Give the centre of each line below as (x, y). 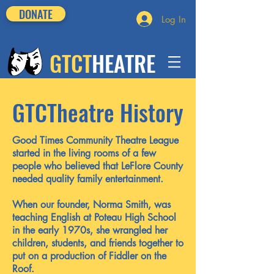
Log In (174, 19)
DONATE (36, 14)
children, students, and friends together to (98, 243)
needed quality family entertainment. (88, 179)
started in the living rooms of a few (84, 153)
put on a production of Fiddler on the (89, 256)
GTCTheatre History (98, 112)
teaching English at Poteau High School (94, 217)
